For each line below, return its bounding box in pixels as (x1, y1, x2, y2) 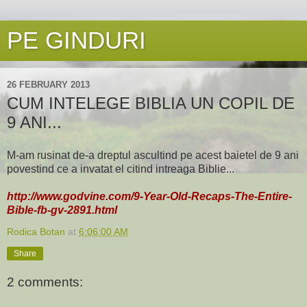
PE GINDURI (7, 27, 146, 53)
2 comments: (7, 275, 83, 290)
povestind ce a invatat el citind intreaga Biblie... (7, 162, 234, 175)
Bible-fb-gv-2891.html (7, 204, 117, 216)
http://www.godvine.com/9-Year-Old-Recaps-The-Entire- (7, 190, 292, 202)
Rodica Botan (7, 225, 65, 237)
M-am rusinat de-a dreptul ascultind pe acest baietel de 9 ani (7, 149, 299, 161)
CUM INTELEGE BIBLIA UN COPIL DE (7, 94, 295, 112)
